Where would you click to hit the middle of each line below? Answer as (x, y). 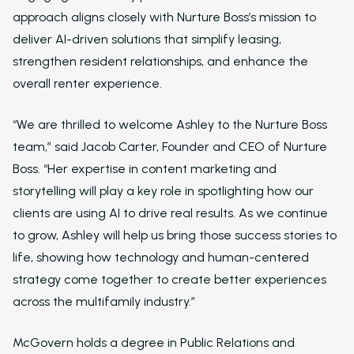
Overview (245, 319)
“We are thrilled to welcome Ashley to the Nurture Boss (170, 124)
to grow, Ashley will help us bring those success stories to (175, 235)
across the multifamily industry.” (104, 301)
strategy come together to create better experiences (169, 279)
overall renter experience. (87, 83)
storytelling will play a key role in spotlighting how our (163, 191)
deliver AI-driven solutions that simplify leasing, (147, 39)
